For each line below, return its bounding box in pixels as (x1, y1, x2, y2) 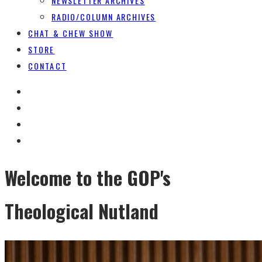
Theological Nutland (5, 197, 158, 225)
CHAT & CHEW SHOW (28, 27, 113, 39)
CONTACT (28, 60, 67, 72)
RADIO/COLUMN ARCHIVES (51, 11, 156, 23)
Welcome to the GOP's (5, 164, 171, 192)
